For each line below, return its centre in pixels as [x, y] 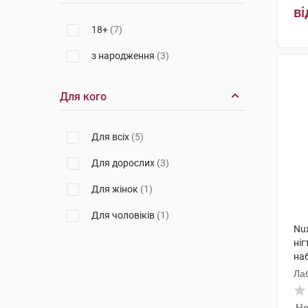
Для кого [83, 97]
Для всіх [111, 137]
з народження [124, 56]
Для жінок [116, 189]
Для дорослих [124, 163]
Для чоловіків [124, 215]
